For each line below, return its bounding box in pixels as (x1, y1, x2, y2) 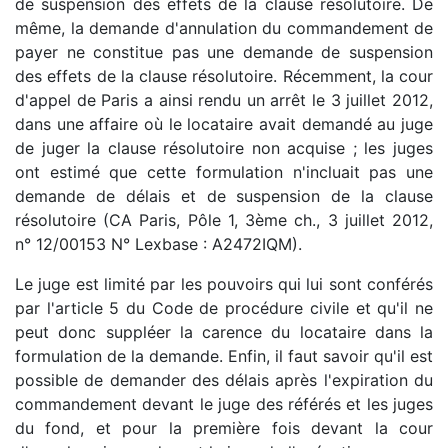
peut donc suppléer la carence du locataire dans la (15, 322, 433, 343)
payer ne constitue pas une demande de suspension (15, 42, 433, 63)
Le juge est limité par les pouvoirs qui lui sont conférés (15, 274, 433, 295)
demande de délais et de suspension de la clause (15, 186, 433, 207)
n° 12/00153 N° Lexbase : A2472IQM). (15, 234, 302, 255)
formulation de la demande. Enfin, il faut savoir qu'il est (15, 346, 433, 367)
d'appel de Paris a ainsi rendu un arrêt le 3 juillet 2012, (15, 90, 433, 111)
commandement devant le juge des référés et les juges (15, 394, 433, 415)
